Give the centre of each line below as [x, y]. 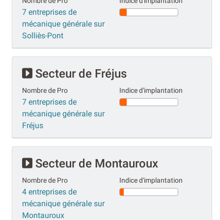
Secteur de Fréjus [80, 73]
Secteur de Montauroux [95, 163]
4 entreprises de [49, 192]
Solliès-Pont [43, 35]
